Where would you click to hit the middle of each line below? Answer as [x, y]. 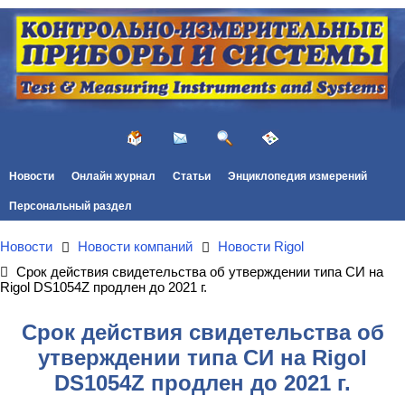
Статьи [191, 176]
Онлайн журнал [113, 176]
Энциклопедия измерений [298, 176]
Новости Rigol [261, 246]
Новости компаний [135, 246]
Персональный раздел [70, 206]
